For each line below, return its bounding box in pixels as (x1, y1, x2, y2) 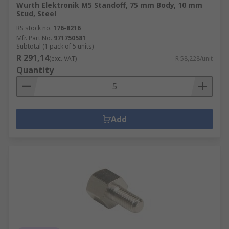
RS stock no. (16, 24, 52, 32)
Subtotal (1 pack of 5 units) (16, 42, 94, 51)
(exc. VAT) (49, 54, 77, 63)
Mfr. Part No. (16, 34, 52, 42)
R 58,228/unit (175, 54, 213, 63)
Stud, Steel (16, 9, 56, 18)
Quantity (16, 64, 54, 76)
